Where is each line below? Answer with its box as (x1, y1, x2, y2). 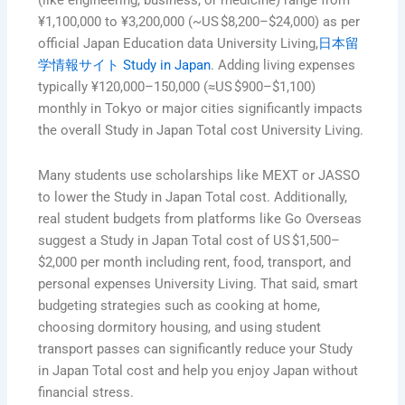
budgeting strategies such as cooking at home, (38, 297, 321, 314)
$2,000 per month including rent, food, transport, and (38, 253, 352, 270)
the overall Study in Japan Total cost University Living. (38, 122, 364, 139)
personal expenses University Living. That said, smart (38, 275, 359, 292)
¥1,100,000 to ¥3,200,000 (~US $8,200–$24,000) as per (38, 14, 361, 31)
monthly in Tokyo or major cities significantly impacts (38, 100, 363, 118)
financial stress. (38, 383, 135, 400)
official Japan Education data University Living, (38, 35, 319, 52)
